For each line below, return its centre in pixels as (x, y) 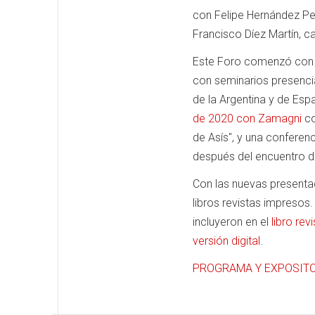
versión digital (226, 241)
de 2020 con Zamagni (247, 118)
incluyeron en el (232, 222)
